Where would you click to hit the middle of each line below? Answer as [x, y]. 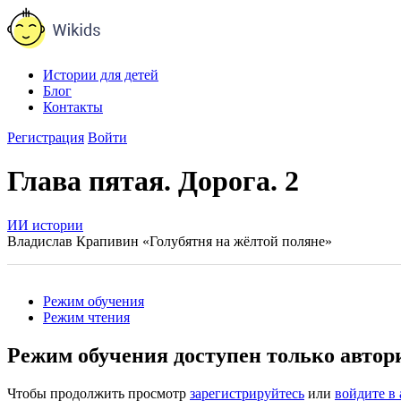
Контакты [73, 107]
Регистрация [46, 137]
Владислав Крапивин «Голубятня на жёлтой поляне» [170, 241]
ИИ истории [45, 225]
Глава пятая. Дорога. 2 [153, 181]
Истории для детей [101, 75]
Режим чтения [86, 317]
